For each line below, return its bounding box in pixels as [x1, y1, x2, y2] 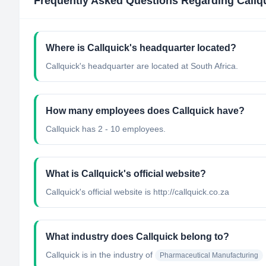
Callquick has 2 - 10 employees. [46, 124, 166, 134]
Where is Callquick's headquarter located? [46, 43, 236, 53]
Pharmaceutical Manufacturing [160, 251, 258, 259]
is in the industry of [80, 250, 153, 259]
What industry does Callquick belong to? [46, 232, 229, 242]
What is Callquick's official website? [46, 169, 206, 179]
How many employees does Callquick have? [46, 106, 245, 116]
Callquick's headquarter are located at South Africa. [46, 61, 238, 71]
